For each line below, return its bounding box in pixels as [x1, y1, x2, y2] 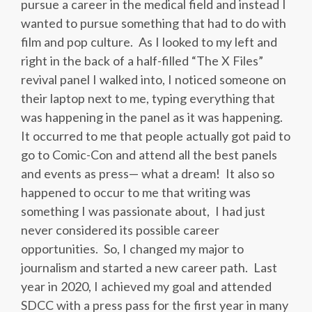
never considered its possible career [21, 222, 219, 238]
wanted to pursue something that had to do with [21, 15, 286, 31]
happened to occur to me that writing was [21, 185, 251, 201]
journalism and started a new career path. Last [21, 260, 277, 276]
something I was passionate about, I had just [21, 203, 265, 219]
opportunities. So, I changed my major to [21, 241, 244, 257]
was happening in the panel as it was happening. [21, 109, 286, 125]
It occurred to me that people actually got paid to [21, 128, 290, 144]
